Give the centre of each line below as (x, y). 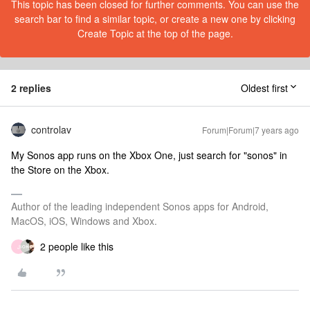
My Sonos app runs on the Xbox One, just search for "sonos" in (149, 155)
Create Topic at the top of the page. (155, 33)
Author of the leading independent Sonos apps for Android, (140, 206)
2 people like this (77, 246)
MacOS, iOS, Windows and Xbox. (84, 221)
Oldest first (264, 88)
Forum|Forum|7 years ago (250, 130)
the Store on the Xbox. (60, 170)
